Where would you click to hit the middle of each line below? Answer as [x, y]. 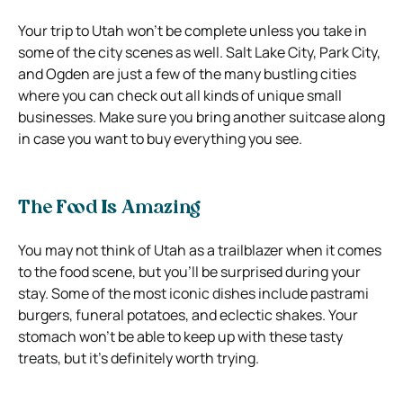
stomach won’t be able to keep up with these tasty [180, 336]
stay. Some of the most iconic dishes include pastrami [193, 293]
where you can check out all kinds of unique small [180, 95]
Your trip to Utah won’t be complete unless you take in [193, 30]
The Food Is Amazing [109, 208]
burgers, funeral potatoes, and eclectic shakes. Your [188, 314]
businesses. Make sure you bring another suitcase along [201, 116]
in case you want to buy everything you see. [160, 138]
